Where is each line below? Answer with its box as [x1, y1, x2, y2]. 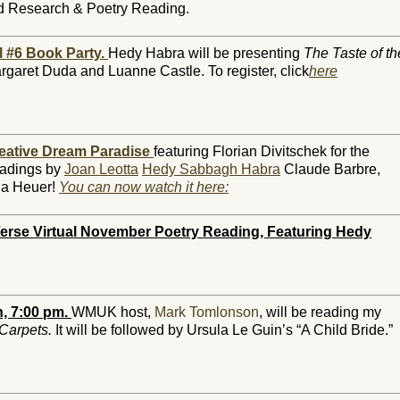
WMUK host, [71, 304, 154, 320]
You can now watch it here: [59, 179, 229, 195]
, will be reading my [259, 304, 381, 320]
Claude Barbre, [280, 162, 380, 177]
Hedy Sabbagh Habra [142, 162, 280, 177]
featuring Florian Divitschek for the [154, 144, 370, 159]
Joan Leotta [64, 162, 138, 177]
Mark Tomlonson [154, 304, 259, 320]
